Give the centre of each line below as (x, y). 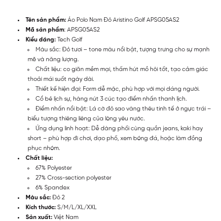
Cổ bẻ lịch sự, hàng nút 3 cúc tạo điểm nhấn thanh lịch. (111, 99)
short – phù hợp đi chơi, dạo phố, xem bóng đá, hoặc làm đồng (115, 138)
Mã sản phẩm (45, 30)
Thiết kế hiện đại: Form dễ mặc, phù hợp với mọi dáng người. (118, 89)
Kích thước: (41, 207)
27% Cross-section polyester (74, 178)
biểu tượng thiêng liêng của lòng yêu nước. (86, 118)
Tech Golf (69, 39)
